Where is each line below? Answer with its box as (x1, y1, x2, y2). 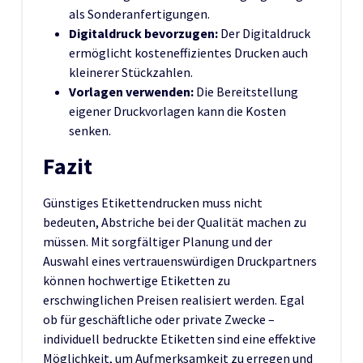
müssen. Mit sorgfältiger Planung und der (43, 233, 272, 250)
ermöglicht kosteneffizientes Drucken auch (69, 44, 308, 61)
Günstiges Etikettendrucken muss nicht (43, 194, 263, 211)
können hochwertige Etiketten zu (43, 271, 230, 288)
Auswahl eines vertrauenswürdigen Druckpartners (43, 252, 317, 269)
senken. (69, 122, 111, 139)
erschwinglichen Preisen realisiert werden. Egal (43, 291, 305, 308)
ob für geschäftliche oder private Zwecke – (43, 310, 275, 327)
